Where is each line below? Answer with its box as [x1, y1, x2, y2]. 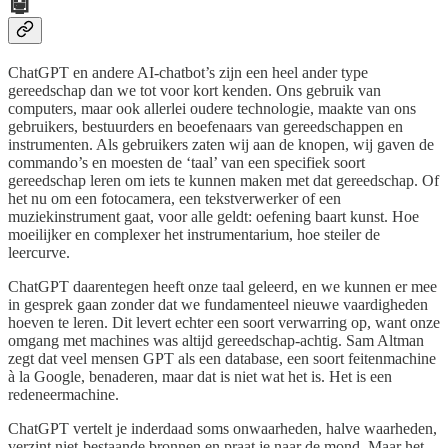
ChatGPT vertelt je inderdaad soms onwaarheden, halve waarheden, [8, 420, 437, 438]
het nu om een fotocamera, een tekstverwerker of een [8, 190, 341, 208]
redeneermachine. [8, 386, 119, 404]
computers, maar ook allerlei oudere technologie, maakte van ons [8, 100, 416, 118]
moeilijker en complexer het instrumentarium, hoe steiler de [8, 226, 380, 244]
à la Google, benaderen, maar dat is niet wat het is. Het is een [8, 368, 392, 386]
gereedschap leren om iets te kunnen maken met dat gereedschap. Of [8, 172, 439, 190]
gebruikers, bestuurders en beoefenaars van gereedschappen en [8, 118, 403, 136]
